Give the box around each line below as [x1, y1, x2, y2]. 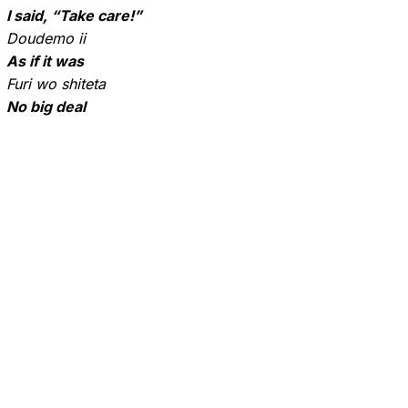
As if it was [6, 52, 84, 70]
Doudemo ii [6, 29, 86, 47]
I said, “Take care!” [6, 6, 142, 25]
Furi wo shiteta [6, 75, 106, 93]
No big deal [6, 97, 86, 116]
